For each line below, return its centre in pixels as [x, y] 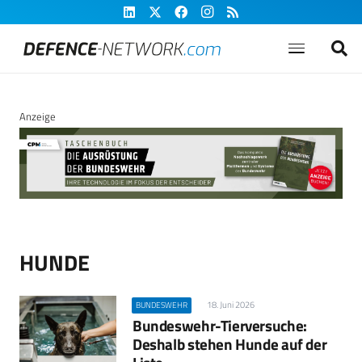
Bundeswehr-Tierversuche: [220, 326]
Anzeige [38, 116]
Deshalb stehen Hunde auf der [230, 344]
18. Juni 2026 [230, 305]
